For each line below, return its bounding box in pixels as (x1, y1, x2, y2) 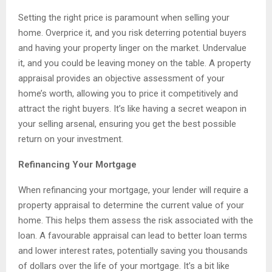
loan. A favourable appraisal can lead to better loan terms (18, 230, 247, 242)
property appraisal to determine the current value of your (18, 200, 244, 211)
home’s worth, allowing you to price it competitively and (18, 88, 238, 100)
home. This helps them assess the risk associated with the (18, 215, 253, 226)
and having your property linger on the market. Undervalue (18, 42, 246, 54)
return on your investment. (18, 134, 123, 145)
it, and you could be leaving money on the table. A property (18, 58, 251, 69)
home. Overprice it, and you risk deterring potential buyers (18, 27, 246, 39)
